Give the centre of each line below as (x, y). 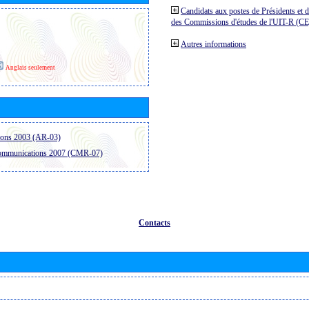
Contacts (154, 222)
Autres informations (213, 44)
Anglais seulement (30, 67)
